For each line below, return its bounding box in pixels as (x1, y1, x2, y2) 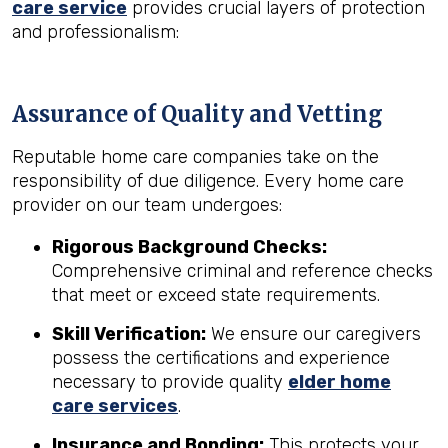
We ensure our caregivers (206, 323, 421, 345)
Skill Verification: (52, 323, 206, 345)
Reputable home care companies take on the (12, 146, 379, 168)
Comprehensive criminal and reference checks (52, 260, 433, 282)
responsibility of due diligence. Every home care (12, 170, 404, 192)
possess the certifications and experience (52, 347, 390, 369)
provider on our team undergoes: (12, 194, 282, 216)
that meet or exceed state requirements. (52, 284, 380, 306)
